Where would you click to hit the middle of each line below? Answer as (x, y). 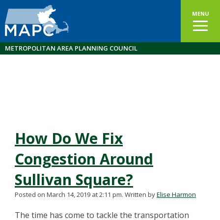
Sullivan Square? (74, 179)
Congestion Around (84, 159)
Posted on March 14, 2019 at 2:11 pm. (69, 194)
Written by (141, 194)
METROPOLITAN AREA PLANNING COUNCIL (71, 48)
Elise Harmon (176, 194)
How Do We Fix (69, 138)
